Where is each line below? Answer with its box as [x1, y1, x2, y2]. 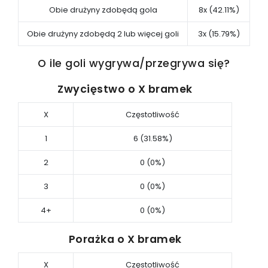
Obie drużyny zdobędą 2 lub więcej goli [27, 28, 179, 39]
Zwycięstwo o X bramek [57, 81, 193, 96]
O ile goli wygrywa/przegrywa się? [38, 56, 230, 71]
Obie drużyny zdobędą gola [48, 4, 157, 16]
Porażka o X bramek [68, 232, 182, 246]
